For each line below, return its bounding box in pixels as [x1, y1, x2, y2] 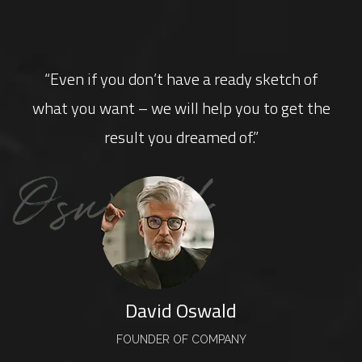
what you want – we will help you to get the [32, 95, 330, 120]
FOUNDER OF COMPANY [116, 333, 246, 346]
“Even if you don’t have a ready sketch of [44, 66, 318, 91]
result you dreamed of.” [103, 124, 259, 149]
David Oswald [125, 296, 237, 325]
